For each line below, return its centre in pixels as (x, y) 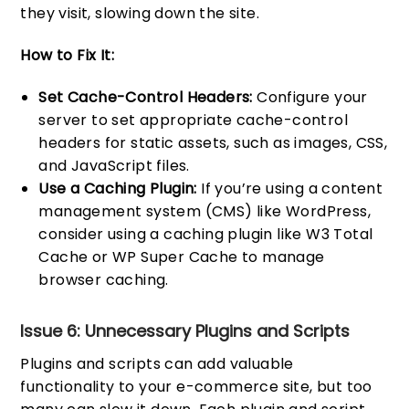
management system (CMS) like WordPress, (205, 211)
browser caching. (104, 279)
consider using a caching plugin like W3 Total (206, 234)
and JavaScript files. (114, 165)
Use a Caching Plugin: (118, 188)
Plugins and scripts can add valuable (157, 364)
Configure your (310, 97)
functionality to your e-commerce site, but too (196, 387)
